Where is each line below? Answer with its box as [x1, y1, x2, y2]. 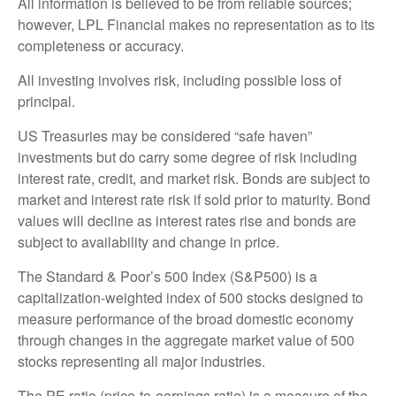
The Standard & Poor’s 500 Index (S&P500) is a [18, 265, 317, 286]
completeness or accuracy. [18, 34, 184, 56]
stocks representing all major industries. [18, 350, 265, 371]
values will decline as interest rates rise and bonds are [18, 209, 356, 231]
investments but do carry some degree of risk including [18, 146, 357, 167]
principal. [18, 90, 75, 111]
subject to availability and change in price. [18, 231, 279, 252]
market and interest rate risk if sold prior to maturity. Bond [18, 188, 370, 209]
